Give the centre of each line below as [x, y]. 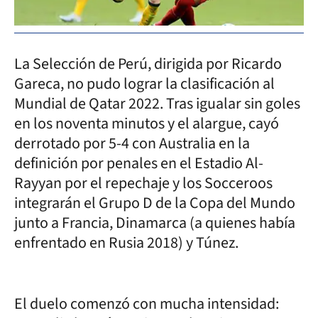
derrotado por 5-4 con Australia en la [132, 143]
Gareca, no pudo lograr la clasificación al [144, 83]
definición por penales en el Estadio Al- [139, 163]
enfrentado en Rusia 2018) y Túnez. [128, 242]
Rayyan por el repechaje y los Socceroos [143, 183]
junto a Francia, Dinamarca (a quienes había [155, 223]
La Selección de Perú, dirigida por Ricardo [148, 64]
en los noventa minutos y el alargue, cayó [147, 123]
